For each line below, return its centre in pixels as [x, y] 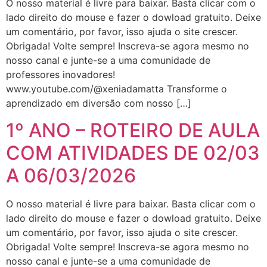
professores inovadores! [60, 75]
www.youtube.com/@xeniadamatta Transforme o [117, 89]
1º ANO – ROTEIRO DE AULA [133, 130]
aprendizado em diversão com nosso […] [99, 103]
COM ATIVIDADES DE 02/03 [133, 153]
